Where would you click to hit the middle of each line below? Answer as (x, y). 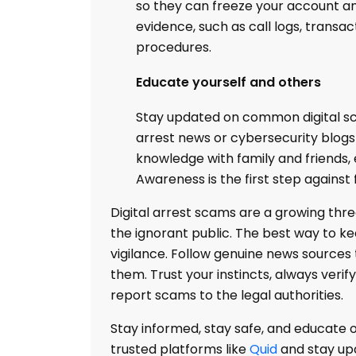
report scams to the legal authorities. (227, 295)
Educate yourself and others (228, 82)
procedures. (174, 47)
